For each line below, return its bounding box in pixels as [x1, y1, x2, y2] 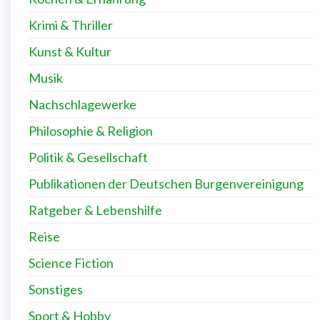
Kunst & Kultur [29, 43, 111, 59]
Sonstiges [29, 281, 83, 297]
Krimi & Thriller [29, 16, 113, 33]
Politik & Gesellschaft [29, 149, 148, 165]
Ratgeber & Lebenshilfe [29, 201, 162, 218]
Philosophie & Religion [29, 122, 153, 139]
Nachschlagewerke [29, 96, 136, 112]
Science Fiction [29, 254, 114, 271]
